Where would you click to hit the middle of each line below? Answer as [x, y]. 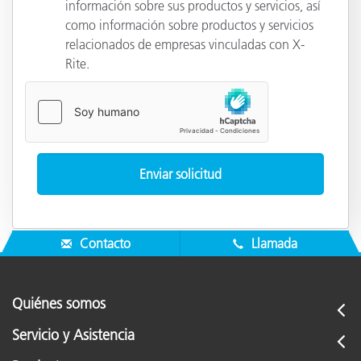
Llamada [272, 244]
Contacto [104, 244]
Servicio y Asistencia [73, 336]
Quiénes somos [59, 304]
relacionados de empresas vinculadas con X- [185, 44]
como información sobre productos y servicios [189, 25]
